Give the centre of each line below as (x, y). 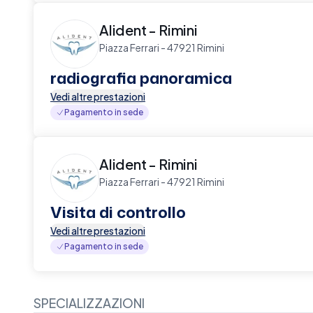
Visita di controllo (118, 212)
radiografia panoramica (141, 78)
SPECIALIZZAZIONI (89, 303)
